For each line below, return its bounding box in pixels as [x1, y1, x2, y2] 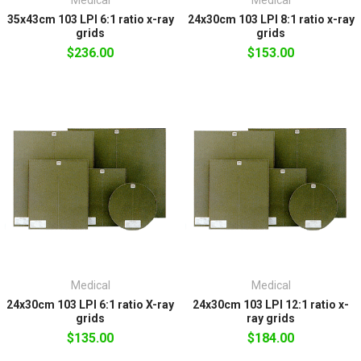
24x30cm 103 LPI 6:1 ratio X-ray [6, 297, 174, 311]
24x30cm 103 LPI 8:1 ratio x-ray [187, 12, 355, 26]
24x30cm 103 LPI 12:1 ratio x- [193, 297, 349, 311]
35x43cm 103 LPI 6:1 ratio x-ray [6, 12, 174, 26]
